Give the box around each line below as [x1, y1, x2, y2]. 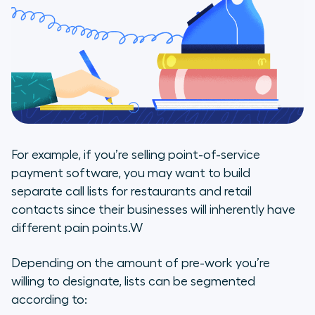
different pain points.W [11, 221, 143, 234]
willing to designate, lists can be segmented [11, 274, 255, 288]
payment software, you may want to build [11, 166, 250, 179]
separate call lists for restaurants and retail [11, 184, 252, 198]
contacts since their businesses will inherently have [11, 202, 295, 216]
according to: [11, 292, 87, 306]
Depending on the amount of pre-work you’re [11, 256, 270, 269]
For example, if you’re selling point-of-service [11, 148, 260, 161]
